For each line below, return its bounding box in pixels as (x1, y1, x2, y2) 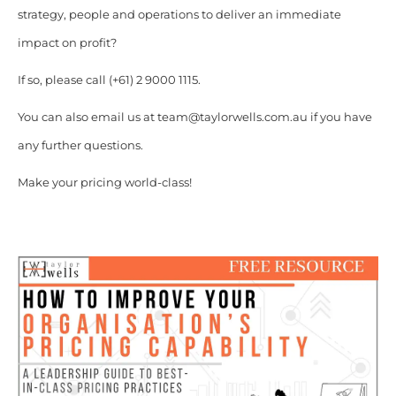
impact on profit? (17, 35, 117, 49)
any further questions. (17, 138, 143, 152)
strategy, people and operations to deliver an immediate (17, 7, 341, 21)
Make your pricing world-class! (17, 175, 192, 189)
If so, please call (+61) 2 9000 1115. (17, 72, 201, 87)
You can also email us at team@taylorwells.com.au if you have (17, 110, 372, 124)
